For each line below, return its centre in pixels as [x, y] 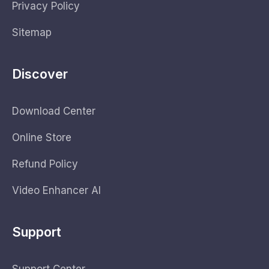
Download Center [54, 111]
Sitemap [32, 32]
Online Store [42, 137]
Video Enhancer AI [56, 190]
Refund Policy [45, 164]
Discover [40, 74]
